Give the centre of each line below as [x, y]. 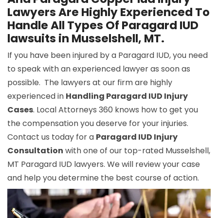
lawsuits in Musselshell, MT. [86, 38]
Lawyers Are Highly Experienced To [109, 12]
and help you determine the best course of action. [103, 178]
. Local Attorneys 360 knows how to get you [116, 110]
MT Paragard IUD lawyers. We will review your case [104, 164]
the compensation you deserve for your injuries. [98, 123]
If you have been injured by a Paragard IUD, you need [108, 55]
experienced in [36, 96]
